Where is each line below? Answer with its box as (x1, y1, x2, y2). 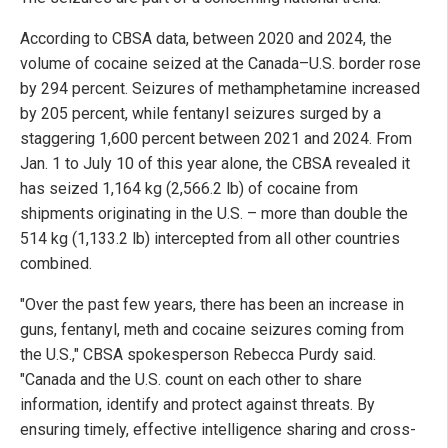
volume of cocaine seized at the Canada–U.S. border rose (20, 53, 421, 73)
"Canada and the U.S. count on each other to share (20, 369, 362, 389)
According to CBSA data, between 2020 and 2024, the (20, 28, 392, 48)
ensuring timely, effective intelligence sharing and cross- (20, 419, 416, 439)
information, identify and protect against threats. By (20, 394, 375, 414)
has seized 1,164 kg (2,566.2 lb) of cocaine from (20, 178, 358, 198)
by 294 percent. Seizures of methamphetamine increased (20, 78, 420, 98)
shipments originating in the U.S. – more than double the (20, 203, 408, 223)
